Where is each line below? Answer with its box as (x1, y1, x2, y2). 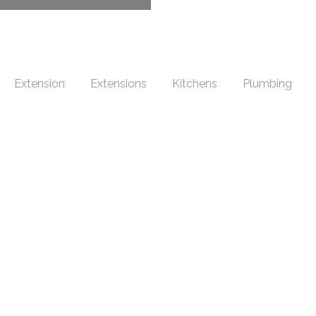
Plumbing (242, 77, 292, 90)
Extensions (90, 77, 147, 90)
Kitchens (171, 77, 217, 90)
